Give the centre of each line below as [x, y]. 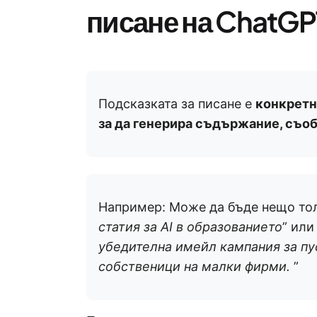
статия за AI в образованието [190, 227]
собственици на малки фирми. [196, 266]
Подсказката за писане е [177, 104]
